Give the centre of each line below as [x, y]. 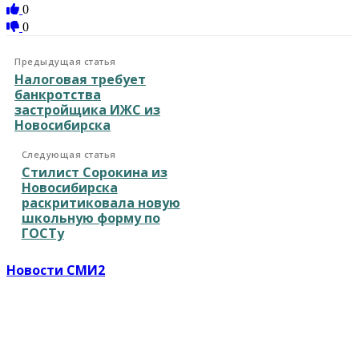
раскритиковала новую [101, 203]
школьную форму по [91, 218]
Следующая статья [69, 155]
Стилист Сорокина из [94, 173]
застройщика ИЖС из [87, 110]
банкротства [58, 95]
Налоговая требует [80, 80]
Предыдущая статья [65, 62]
